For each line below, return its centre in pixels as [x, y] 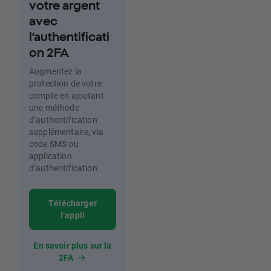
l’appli [73, 215]
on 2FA [49, 52]
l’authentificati [69, 36]
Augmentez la [55, 71]
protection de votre [65, 83]
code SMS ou [54, 143]
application [51, 155]
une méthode [54, 107]
